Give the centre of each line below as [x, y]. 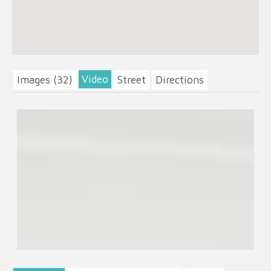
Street [132, 80]
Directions [180, 80]
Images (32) [45, 80]
